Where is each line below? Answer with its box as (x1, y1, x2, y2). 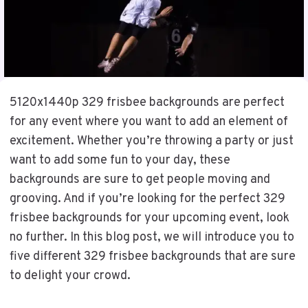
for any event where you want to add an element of (9, 113, 288, 130)
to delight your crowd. (9, 267, 131, 284)
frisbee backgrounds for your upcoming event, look (9, 210, 289, 226)
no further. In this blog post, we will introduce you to (9, 229, 294, 245)
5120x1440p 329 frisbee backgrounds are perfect (9, 94, 285, 111)
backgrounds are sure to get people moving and (9, 171, 270, 188)
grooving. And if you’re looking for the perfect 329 (9, 190, 285, 207)
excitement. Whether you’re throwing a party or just (9, 133, 294, 149)
